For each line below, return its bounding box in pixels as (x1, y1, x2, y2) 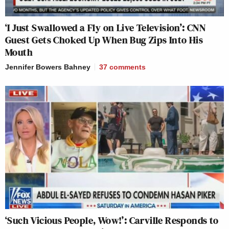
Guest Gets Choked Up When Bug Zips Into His (5, 33, 203, 48)
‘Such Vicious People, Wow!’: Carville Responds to (5, 213, 219, 227)
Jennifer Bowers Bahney (5, 63, 90, 72)
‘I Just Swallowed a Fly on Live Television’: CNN (5, 20, 206, 35)
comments (109, 63, 146, 72)
